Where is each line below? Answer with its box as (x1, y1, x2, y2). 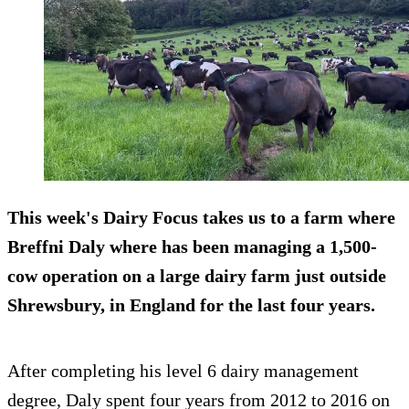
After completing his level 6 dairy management (7, 361, 359, 382)
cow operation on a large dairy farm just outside (7, 266, 386, 287)
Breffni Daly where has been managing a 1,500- (7, 236, 377, 257)
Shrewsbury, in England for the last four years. (7, 295, 375, 316)
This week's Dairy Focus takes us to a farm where (7, 207, 395, 228)
